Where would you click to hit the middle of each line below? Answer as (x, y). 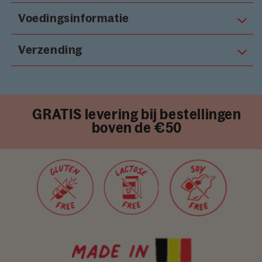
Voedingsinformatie (74, 18)
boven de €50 (137, 128)
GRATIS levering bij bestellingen (137, 115)
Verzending (50, 50)
